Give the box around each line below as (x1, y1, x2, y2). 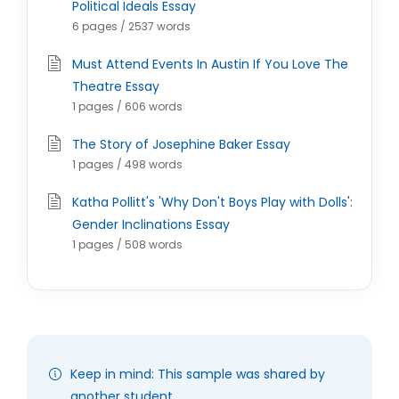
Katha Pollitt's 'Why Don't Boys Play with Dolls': (72, 193, 353, 211)
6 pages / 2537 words (72, 19, 191, 34)
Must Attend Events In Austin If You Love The (72, 55, 348, 73)
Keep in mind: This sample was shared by (70, 365, 325, 383)
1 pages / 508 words (72, 237, 183, 252)
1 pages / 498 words (72, 157, 183, 172)
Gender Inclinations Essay (72, 216, 230, 233)
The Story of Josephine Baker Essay (72, 135, 290, 153)
